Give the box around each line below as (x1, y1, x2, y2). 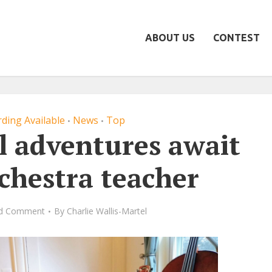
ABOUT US (145, 32, 195, 43)
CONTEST (213, 32, 260, 43)
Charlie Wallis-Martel (66, 205, 147, 217)
